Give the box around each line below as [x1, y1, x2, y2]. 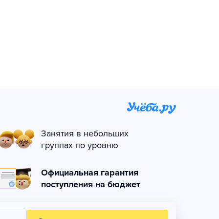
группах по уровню [41, 140, 118, 151]
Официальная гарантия [41, 167, 138, 178]
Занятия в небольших [41, 128, 129, 139]
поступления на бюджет [41, 179, 140, 190]
